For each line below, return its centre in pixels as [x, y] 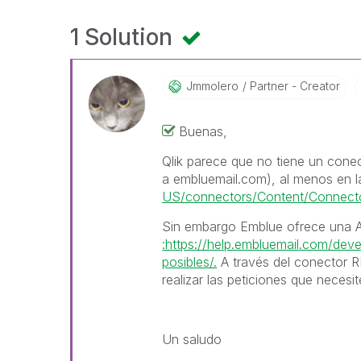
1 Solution [124, 37]
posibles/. [190, 262]
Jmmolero [213, 86]
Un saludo [192, 339]
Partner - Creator [294, 86]
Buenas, [203, 131]
